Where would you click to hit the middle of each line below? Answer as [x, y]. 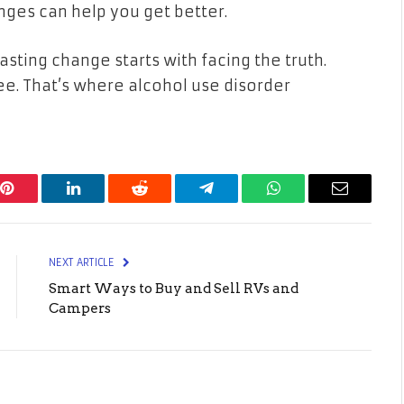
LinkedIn [101, 202]
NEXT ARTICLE [83, 262]
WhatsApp [307, 202]
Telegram [236, 202]
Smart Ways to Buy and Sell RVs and [174, 288]
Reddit [160, 202]
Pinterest [33, 202]
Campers [80, 308]
